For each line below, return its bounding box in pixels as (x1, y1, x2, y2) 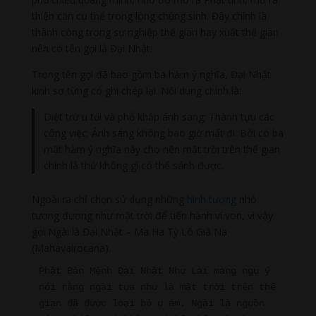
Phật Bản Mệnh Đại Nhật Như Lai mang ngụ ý (38, 265, 270, 276)
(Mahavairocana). (31, 241, 111, 255)
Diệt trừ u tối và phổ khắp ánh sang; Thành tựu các (44, 110, 275, 124)
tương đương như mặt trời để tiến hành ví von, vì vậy (31, 208, 273, 222)
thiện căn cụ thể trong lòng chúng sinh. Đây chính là (31, 9, 267, 23)
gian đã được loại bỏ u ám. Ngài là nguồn (38, 297, 265, 309)
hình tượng (186, 192, 236, 206)
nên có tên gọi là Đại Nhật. (31, 42, 152, 56)
